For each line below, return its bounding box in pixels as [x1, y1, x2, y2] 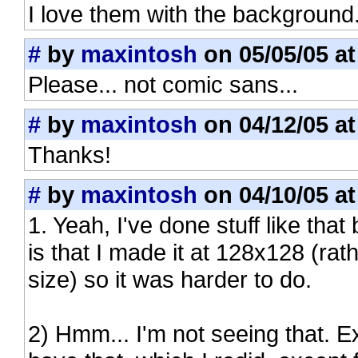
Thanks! [28, 141, 111, 168]
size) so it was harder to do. [28, 266, 312, 292]
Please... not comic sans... [28, 71, 298, 97]
